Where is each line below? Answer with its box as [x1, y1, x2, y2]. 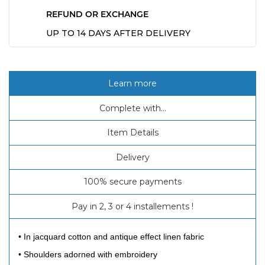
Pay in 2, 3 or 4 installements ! [72, 201, 193, 212]
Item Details [106, 127, 159, 138]
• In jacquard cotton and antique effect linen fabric [18, 232, 204, 242]
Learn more [108, 78, 157, 89]
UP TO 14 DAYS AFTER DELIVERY [46, 27, 190, 38]
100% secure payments [83, 176, 182, 188]
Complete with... [99, 102, 166, 114]
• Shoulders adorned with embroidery [18, 250, 157, 260]
